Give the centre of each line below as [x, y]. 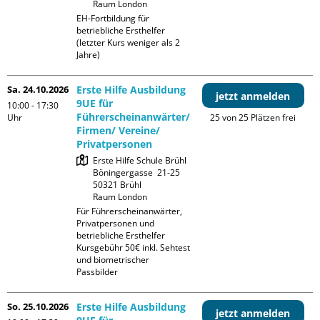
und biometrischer [113, 260]
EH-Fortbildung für [113, 19]
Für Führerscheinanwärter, [130, 211]
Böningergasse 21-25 [137, 173]
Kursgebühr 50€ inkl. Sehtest [134, 248]
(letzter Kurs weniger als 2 [129, 43]
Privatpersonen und [116, 224]
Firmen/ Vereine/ [119, 131]
